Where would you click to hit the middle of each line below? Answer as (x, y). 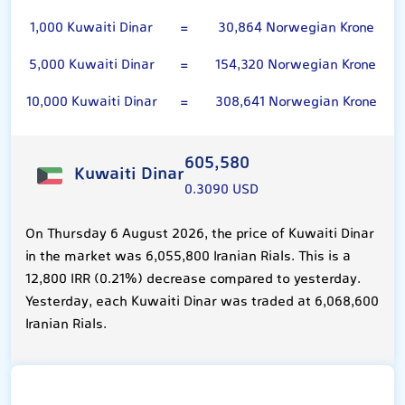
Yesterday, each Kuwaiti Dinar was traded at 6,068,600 (202, 302)
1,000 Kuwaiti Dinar (91, 28)
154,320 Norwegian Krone (296, 65)
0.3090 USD (221, 190)
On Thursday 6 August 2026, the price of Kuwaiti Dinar (200, 234)
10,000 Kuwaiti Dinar (91, 102)
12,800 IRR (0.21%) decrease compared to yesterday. (193, 279)
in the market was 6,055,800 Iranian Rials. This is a (188, 257)
